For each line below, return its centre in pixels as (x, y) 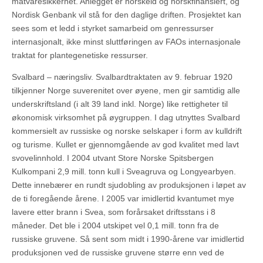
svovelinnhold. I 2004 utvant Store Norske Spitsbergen (113, 158)
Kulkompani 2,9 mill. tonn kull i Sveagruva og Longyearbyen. (124, 172)
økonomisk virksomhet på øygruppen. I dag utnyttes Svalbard (126, 118)
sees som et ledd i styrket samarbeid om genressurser (113, 28)
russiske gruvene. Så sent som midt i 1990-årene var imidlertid (128, 239)
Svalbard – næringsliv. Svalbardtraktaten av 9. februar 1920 (122, 77)
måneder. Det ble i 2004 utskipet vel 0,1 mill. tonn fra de (115, 226)
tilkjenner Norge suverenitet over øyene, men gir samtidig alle (126, 91)
